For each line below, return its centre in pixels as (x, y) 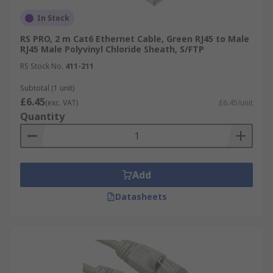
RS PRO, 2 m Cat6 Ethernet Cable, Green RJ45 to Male (135, 39)
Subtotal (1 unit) (47, 88)
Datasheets (141, 197)
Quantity (42, 116)
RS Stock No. (42, 66)
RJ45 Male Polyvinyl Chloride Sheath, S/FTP (112, 49)
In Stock (53, 18)
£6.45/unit (236, 103)
